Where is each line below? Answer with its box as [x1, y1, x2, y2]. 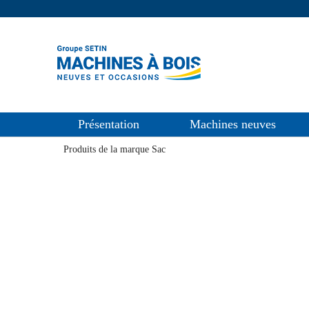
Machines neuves [190, 117, 276, 131]
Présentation [77, 117, 139, 131]
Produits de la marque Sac [63, 144, 166, 154]
